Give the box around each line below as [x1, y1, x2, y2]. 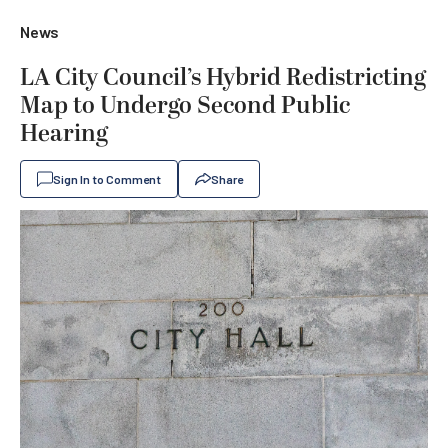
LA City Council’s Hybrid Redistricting [20, 60, 426, 96]
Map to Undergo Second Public [20, 88, 350, 124]
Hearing [20, 116, 108, 152]
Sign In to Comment [53, 172, 161, 186]
